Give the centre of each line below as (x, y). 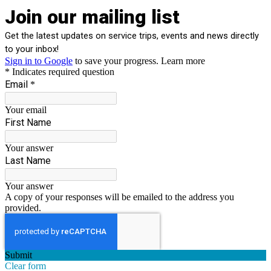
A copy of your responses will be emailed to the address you (119, 197)
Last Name (29, 161)
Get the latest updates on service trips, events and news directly (132, 36)
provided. (23, 208)
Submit (18, 255)
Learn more (183, 61)
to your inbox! (32, 49)
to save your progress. (117, 61)
